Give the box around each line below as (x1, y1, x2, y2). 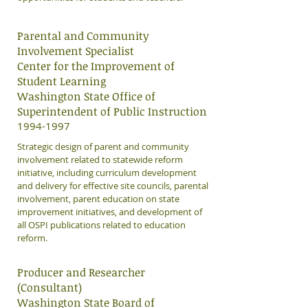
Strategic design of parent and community (17, 140, 189, 153)
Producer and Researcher (17, 265, 145, 280)
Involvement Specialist (17, 43, 134, 58)
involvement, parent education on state (17, 192, 179, 205)
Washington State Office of (17, 89, 155, 104)
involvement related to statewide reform (17, 153, 183, 166)
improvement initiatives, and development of (17, 206, 202, 218)
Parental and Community (17, 28, 149, 43)
